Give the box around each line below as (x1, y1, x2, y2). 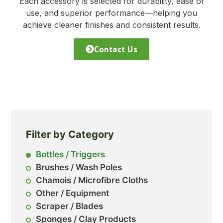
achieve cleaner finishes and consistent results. (22, 20, 201, 30)
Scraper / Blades (36, 201, 104, 211)
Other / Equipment (36, 188, 110, 198)
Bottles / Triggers (36, 149, 106, 159)
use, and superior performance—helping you (26, 8, 197, 18)
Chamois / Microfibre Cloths (36, 175, 148, 185)
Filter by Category (26, 128, 114, 140)
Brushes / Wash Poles (36, 162, 122, 172)
